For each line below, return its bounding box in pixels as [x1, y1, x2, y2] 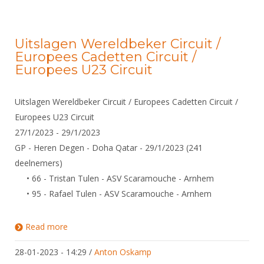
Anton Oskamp [94, 246, 151, 258]
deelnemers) [15, 157, 62, 169]
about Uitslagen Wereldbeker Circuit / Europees [68, 221, 247, 232]
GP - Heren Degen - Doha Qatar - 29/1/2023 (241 [15, 142, 203, 153]
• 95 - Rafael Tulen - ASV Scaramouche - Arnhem [15, 188, 212, 199]
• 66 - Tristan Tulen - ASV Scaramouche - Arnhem [15, 173, 214, 184]
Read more [25, 221, 68, 232]
